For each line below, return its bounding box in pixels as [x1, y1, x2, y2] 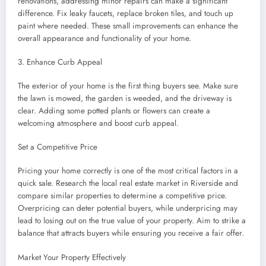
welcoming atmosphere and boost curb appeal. [18, 117, 179, 129]
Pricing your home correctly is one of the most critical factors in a [18, 165, 238, 177]
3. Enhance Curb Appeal [18, 56, 102, 68]
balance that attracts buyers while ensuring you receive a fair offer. [18, 227, 244, 239]
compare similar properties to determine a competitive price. [18, 190, 227, 202]
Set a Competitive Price [18, 141, 97, 153]
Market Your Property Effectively [18, 251, 126, 263]
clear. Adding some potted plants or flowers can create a [18, 104, 210, 116]
